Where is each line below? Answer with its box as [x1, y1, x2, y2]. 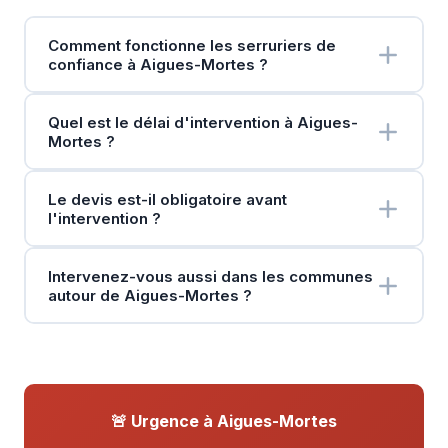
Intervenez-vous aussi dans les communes [47, 266, 373, 286]
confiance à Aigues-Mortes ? [47, 54, 268, 74]
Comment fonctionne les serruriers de [47, 35, 336, 55]
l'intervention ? [47, 208, 161, 228]
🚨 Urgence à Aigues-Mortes [111, 411, 337, 431]
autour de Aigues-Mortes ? [47, 285, 252, 305]
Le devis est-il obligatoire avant [47, 189, 287, 209]
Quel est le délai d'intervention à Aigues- [47, 112, 358, 132]
